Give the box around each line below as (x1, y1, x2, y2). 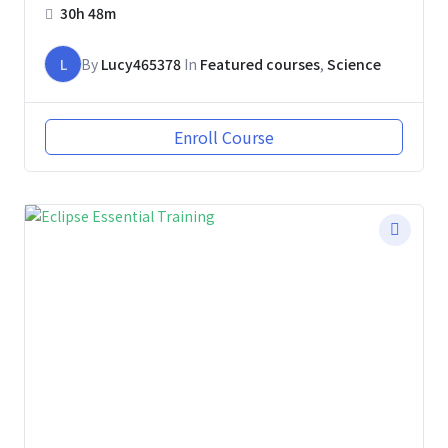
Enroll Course (174, 124, 274, 149)
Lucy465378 (101, 53, 181, 74)
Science (327, 53, 381, 74)
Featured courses (200, 53, 320, 74)
